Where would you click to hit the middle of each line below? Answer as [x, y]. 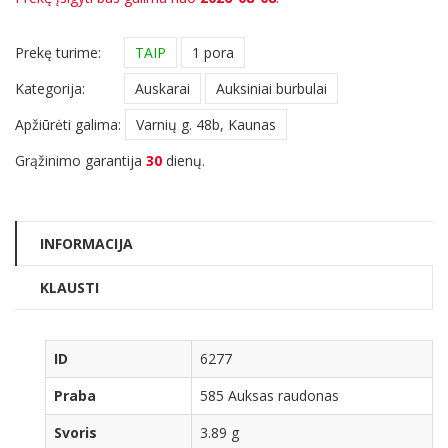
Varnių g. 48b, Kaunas [206, 124]
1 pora [213, 52]
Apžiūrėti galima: [68, 124]
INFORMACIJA [86, 243]
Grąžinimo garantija [80, 160]
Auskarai [162, 88]
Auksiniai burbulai [271, 88]
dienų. [183, 160]
